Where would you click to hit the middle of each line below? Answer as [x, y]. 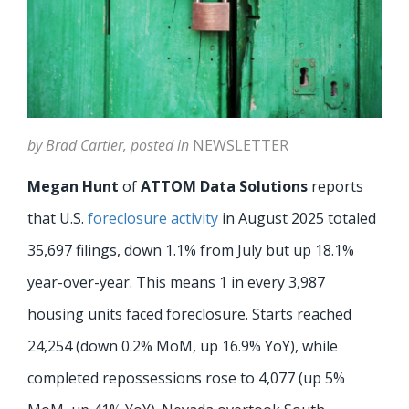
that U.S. [58, 219]
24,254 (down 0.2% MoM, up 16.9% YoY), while [183, 346]
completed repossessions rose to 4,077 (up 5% [186, 378]
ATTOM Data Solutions [226, 187]
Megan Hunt [75, 187]
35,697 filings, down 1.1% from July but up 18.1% [191, 251]
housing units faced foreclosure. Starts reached [189, 315]
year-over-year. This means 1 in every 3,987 [176, 283]
